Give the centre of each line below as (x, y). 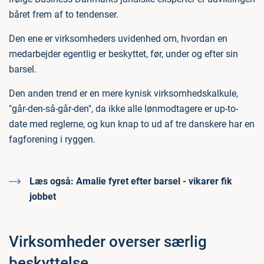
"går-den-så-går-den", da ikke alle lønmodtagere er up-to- (123, 109)
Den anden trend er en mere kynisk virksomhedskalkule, (123, 93)
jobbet (43, 197)
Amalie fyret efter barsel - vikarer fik (153, 181)
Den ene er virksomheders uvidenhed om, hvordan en (118, 39)
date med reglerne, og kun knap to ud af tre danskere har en (132, 124)
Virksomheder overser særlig (108, 242)
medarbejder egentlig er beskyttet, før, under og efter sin (123, 54)
